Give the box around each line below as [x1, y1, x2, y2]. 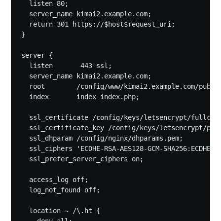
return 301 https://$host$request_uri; [21, 20, 176, 29]
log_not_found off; [21, 186, 101, 194]
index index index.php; [21, 93, 140, 101]
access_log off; [21, 176, 89, 184]
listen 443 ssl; [21, 62, 112, 70]
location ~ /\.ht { [21, 207, 101, 215]
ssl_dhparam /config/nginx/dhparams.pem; [21, 134, 184, 143]
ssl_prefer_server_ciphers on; [21, 155, 144, 163]
